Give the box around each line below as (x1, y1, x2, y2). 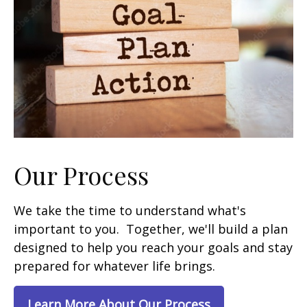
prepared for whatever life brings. (14, 258, 219, 275)
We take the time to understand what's (14, 202, 246, 219)
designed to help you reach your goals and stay (14, 239, 293, 256)
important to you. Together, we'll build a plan (14, 221, 288, 238)
